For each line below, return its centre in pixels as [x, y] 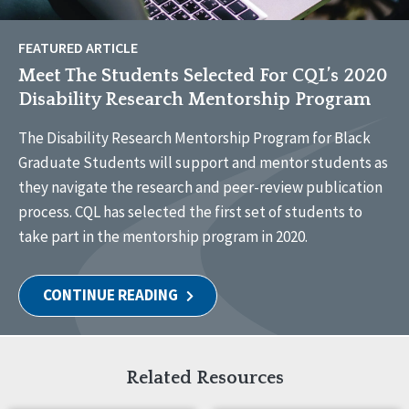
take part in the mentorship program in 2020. [163, 236]
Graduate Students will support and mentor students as [203, 162]
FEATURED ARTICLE [78, 47]
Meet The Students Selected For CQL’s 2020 [203, 75]
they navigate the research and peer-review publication [200, 187]
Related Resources [204, 378]
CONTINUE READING [111, 294]
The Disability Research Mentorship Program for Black [194, 137]
